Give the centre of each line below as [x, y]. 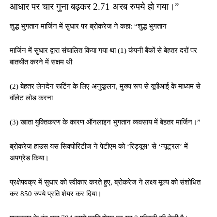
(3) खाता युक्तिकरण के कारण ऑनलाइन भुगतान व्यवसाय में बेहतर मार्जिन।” [105, 122]
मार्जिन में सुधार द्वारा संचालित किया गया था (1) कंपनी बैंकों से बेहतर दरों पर [103, 50]
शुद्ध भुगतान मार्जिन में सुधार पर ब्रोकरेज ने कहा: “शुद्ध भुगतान [88, 26]
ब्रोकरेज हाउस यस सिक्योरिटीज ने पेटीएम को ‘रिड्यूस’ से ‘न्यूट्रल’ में [99, 146]
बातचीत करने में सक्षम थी [41, 62]
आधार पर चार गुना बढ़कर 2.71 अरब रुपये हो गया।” [94, 7]
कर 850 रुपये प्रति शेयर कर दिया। [56, 194]
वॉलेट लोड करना [31, 98]
